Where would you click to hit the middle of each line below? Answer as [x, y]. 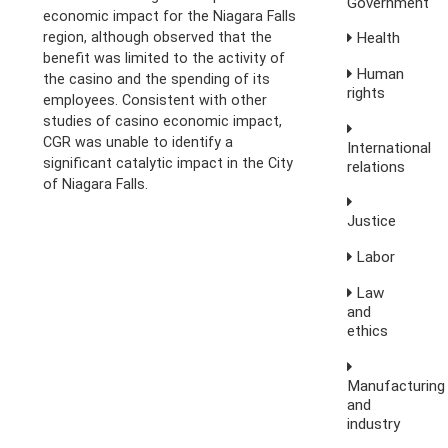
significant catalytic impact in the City [168, 163]
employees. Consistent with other [155, 100]
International [389, 147]
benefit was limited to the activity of [164, 58]
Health [376, 38]
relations [376, 166]
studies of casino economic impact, [163, 121]
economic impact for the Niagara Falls [170, 16]
